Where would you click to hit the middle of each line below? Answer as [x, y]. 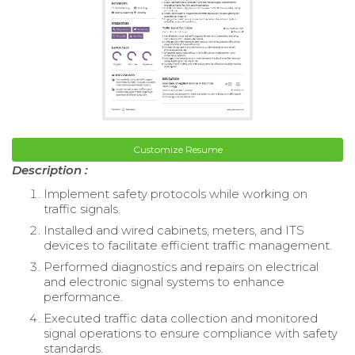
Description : [50, 170]
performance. [83, 296]
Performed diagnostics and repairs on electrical [181, 266]
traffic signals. [82, 208]
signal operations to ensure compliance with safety [191, 333]
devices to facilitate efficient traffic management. [188, 245]
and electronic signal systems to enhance [164, 281]
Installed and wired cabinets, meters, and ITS [174, 230]
